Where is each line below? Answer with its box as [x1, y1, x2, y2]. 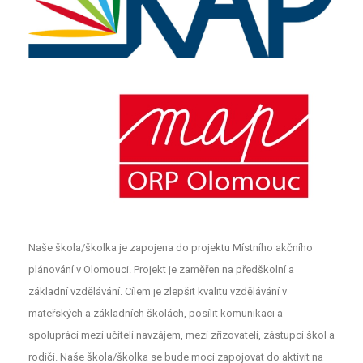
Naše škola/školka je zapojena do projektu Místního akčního [28, 241, 313, 254]
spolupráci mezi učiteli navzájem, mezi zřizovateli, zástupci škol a [28, 328, 335, 341]
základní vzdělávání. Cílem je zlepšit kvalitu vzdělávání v [28, 284, 287, 297]
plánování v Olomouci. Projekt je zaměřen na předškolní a [28, 263, 294, 275]
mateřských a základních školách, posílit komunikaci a [28, 306, 283, 319]
